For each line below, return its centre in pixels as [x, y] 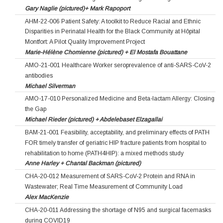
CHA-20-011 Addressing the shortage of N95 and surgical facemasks [118, 210]
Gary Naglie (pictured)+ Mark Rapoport [77, 8]
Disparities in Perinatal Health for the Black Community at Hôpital [112, 32]
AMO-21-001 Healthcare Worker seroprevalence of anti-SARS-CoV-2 [118, 65]
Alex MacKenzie [47, 197]
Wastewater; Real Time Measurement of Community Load [104, 186]
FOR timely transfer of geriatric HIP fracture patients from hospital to [115, 143]
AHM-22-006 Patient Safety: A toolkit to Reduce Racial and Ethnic [113, 21]
